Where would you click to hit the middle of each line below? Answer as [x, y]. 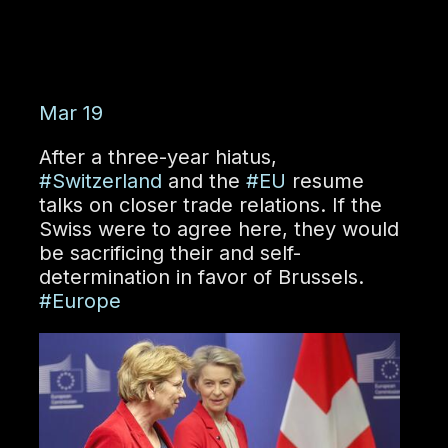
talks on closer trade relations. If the [210, 205]
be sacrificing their [125, 253]
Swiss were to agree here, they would [218, 229]
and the [203, 181]
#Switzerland [100, 181]
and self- [256, 253]
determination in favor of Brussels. [201, 277]
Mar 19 [70, 113]
